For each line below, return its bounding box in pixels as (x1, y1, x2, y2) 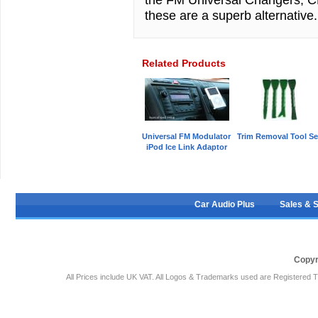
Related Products (142, 57, 226, 69)
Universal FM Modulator (142, 132, 231, 141)
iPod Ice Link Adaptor (146, 143, 227, 151)
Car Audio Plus (194, 199, 256, 209)
